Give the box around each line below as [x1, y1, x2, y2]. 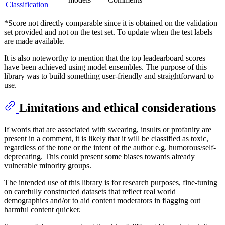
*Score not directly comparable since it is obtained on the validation [4, 19, 217, 28]
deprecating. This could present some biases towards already [4, 152, 195, 161]
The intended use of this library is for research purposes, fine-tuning [4, 178, 217, 187]
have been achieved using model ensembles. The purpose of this [4, 63, 207, 72]
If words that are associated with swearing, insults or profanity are [4, 125, 211, 134]
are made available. [4, 37, 65, 46]
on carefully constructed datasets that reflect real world [4, 187, 176, 196]
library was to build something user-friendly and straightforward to [4, 72, 214, 81]
